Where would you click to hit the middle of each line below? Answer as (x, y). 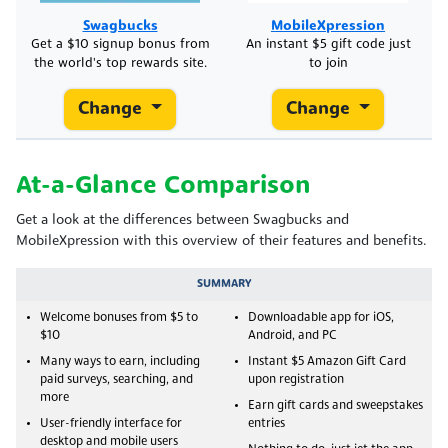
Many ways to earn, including (120, 361)
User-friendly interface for (111, 423)
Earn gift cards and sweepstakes (335, 405)
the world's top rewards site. (120, 63)
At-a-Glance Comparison (163, 186)
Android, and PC (292, 335)
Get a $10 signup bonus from (120, 44)
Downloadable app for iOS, (321, 317)
